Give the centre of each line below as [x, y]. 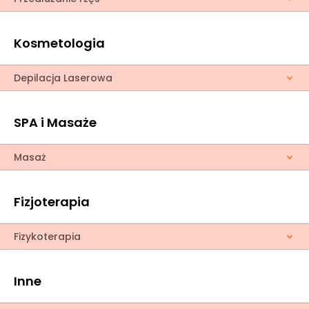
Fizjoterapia [52, 202]
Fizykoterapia [47, 237]
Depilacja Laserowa [63, 78]
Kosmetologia [59, 43]
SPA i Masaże [55, 122]
